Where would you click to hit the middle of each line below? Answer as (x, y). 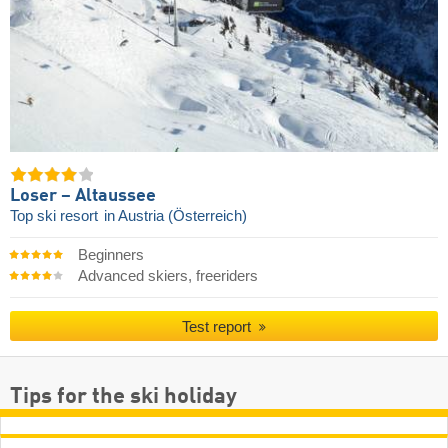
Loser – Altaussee (83, 196)
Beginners (110, 255)
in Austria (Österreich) (175, 216)
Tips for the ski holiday (123, 397)
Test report (219, 326)
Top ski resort (56, 216)
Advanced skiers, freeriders (167, 276)
